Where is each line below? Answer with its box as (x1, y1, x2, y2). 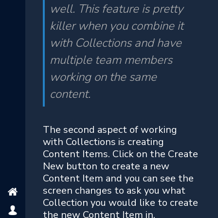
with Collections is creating (43, 135, 164, 148)
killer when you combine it (50, 18, 183, 34)
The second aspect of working (43, 123, 177, 136)
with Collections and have (50, 35, 182, 51)
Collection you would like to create (43, 196, 198, 209)
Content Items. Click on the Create (43, 147, 198, 161)
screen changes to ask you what (43, 183, 185, 197)
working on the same (50, 69, 157, 85)
